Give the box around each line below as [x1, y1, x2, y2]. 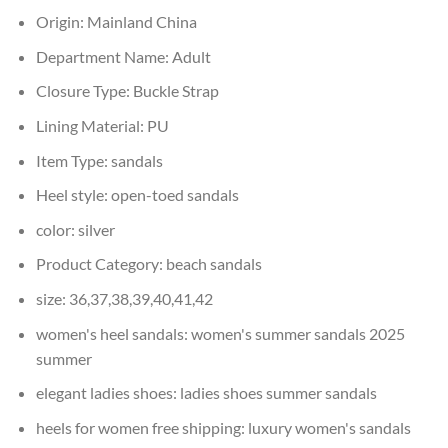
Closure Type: [35, 81, 133, 101]
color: [35, 219, 78, 239]
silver [77, 219, 115, 239]
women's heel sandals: [35, 323, 191, 343]
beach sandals [165, 254, 262, 274]
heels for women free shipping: [35, 417, 248, 437]
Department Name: [35, 46, 172, 66]
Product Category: [35, 254, 166, 274]
